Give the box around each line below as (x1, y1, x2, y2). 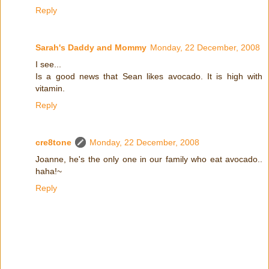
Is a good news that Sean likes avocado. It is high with (35, 71, 262, 82)
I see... (35, 59, 61, 70)
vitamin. (35, 83, 65, 94)
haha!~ (35, 166, 62, 177)
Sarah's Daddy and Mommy (35, 43, 147, 53)
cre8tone (35, 138, 71, 148)
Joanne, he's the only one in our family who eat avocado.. (35, 154, 262, 165)
